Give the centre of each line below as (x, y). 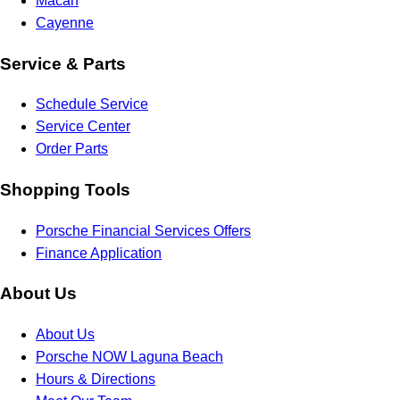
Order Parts (72, 149)
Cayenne (65, 22)
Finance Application (99, 253)
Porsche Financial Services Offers (143, 230)
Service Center (83, 127)
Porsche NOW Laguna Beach (129, 357)
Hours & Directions (96, 379)
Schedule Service (92, 104)
